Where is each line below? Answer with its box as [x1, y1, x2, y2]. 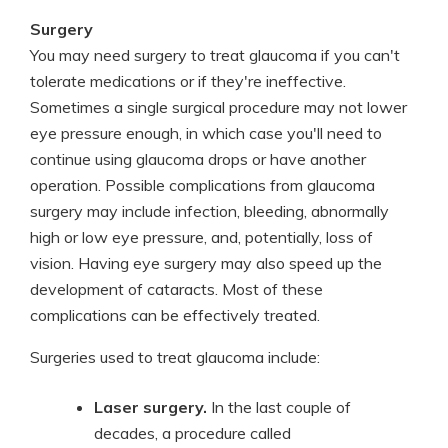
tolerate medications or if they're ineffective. [30, 71, 346, 91]
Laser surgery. [94, 397, 207, 417]
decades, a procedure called [94, 423, 291, 443]
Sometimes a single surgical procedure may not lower [30, 97, 407, 117]
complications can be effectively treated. [30, 305, 320, 325]
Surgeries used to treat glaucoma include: [30, 347, 320, 367]
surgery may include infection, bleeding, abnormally [30, 201, 389, 221]
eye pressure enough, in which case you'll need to [30, 123, 382, 143]
